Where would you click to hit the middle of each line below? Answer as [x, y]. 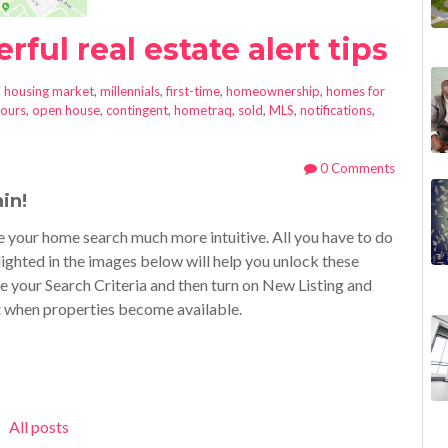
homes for [355, 91]
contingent [137, 110]
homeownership [273, 91]
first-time [193, 91]
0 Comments [355, 168]
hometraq [203, 110]
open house [66, 110]
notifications [336, 110]
